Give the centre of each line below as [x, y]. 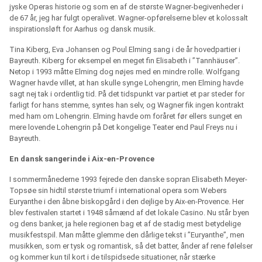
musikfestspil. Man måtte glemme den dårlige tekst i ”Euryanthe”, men [127, 235]
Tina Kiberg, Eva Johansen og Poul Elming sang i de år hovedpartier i [125, 50]
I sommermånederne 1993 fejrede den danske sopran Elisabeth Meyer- [128, 180]
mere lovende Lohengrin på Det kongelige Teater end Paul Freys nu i [123, 127]
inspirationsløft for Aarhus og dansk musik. [82, 29]
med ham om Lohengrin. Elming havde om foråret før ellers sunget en [126, 116]
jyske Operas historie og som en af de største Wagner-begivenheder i [126, 7]
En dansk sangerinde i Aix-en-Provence [82, 159]
